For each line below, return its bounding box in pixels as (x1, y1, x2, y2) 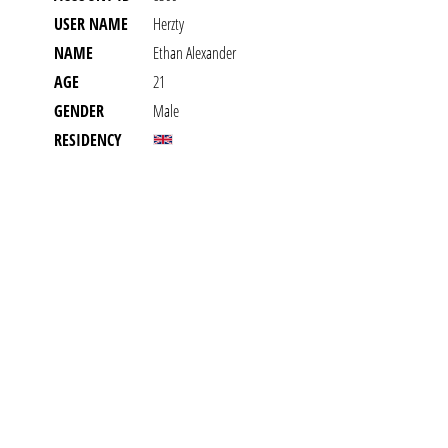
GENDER (54, 100, 104, 122)
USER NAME (54, 13, 128, 35)
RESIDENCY (54, 129, 122, 151)
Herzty (153, 13, 184, 35)
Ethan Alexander (153, 42, 236, 64)
